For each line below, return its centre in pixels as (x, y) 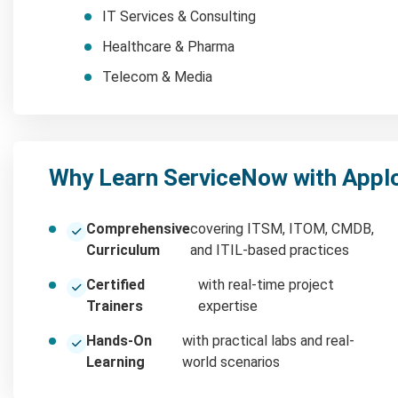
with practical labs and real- (268, 340)
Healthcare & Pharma (168, 46)
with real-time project (266, 284)
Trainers (115, 306)
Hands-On (119, 340)
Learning (115, 362)
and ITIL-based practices (270, 250)
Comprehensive (138, 228)
